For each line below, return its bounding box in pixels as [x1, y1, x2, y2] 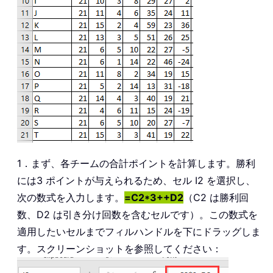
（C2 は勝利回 [183, 191, 249, 204]
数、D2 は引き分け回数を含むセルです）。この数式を [17, 208, 258, 221]
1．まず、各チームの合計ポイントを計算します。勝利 [17, 157, 255, 170]
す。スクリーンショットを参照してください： [17, 243, 222, 255]
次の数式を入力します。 [17, 191, 124, 204]
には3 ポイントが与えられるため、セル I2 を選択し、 [17, 174, 255, 187]
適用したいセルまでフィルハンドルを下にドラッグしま [17, 225, 261, 238]
